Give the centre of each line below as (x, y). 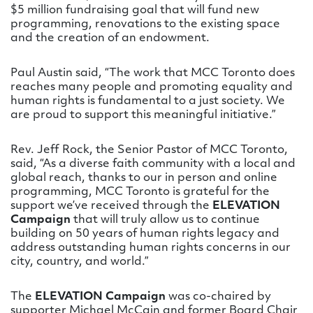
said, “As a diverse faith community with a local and (153, 164)
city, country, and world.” (80, 262)
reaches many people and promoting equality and (152, 87)
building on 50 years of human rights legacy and (145, 234)
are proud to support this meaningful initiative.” (143, 115)
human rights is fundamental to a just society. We (148, 101)
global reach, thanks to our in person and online (144, 178)
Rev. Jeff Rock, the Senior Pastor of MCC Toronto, (149, 150)
